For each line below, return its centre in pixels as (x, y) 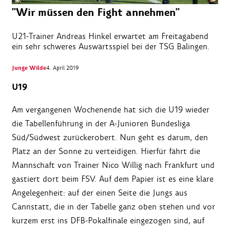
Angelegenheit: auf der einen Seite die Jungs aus (100, 193)
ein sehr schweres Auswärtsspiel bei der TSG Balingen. (111, 47)
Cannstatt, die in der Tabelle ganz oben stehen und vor (113, 207)
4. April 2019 (62, 68)
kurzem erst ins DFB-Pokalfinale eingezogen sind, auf (108, 221)
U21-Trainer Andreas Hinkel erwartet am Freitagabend (110, 36)
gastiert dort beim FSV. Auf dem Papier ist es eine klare (113, 179)
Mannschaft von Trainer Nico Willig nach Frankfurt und (113, 165)
